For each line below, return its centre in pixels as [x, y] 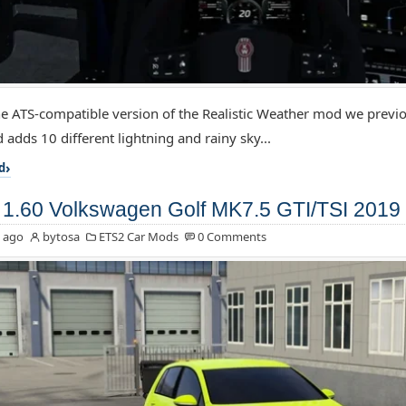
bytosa [61, 237]
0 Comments [232, 237]
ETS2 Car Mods [138, 237]
